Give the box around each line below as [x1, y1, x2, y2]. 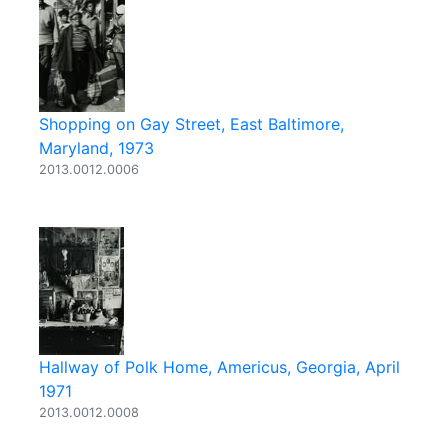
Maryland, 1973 [39, 138, 154, 158]
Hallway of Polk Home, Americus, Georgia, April [39, 357, 400, 377]
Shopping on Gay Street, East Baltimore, [39, 114, 344, 134]
